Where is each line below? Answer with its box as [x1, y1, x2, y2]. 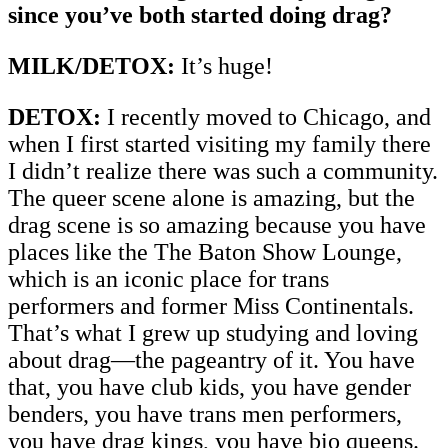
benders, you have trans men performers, [8, 400, 402, 427]
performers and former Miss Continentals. [8, 292, 414, 319]
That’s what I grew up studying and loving [8, 319, 418, 346]
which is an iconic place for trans [8, 265, 329, 292]
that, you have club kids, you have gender [8, 373, 411, 400]
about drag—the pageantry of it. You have [8, 346, 415, 373]
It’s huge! [175, 52, 273, 79]
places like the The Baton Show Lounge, [8, 238, 402, 265]
